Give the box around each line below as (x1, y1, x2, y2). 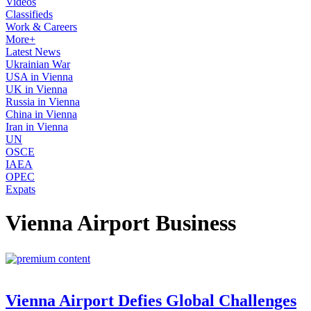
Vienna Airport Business (6, 210, 236, 236)
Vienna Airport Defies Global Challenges (6, 291, 296, 310)
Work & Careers (6, 21, 77, 33)
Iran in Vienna (6, 121, 68, 133)
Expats (6, 183, 35, 195)
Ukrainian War (6, 58, 70, 70)
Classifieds (6, 8, 53, 20)
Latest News (6, 46, 60, 58)
